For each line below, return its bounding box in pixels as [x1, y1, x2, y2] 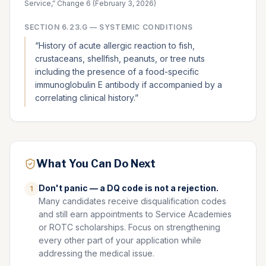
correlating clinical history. [35, 93, 135, 103]
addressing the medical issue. [39, 248, 154, 258]
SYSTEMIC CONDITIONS [99, 23, 193, 31]
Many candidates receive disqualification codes [39, 196, 226, 206]
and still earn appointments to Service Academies [39, 209, 232, 219]
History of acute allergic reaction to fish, [39, 40, 195, 50]
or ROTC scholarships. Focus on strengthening [39, 222, 220, 232]
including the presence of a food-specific [35, 66, 199, 77]
